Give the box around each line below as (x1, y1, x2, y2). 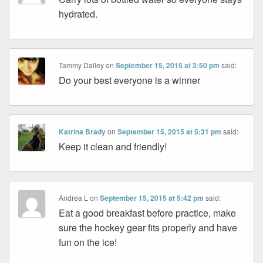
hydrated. (59, 7, 98, 21)
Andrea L (59, 193, 89, 203)
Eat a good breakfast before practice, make (59, 206, 237, 220)
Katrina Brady (59, 126, 106, 137)
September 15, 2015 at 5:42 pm (100, 193, 204, 204)
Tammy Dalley (59, 60, 104, 70)
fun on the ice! (59, 235, 117, 249)
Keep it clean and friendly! (59, 140, 167, 154)
